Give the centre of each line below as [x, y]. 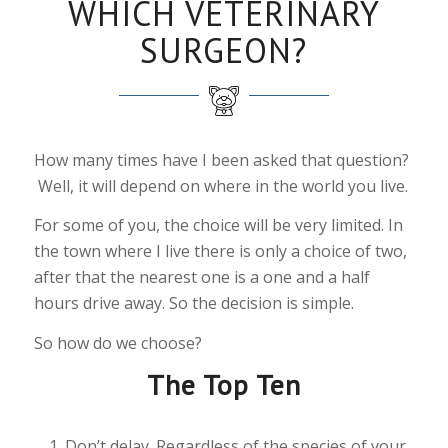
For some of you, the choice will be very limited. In [218, 225]
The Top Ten [223, 384]
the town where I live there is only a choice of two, [220, 251]
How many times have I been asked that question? [221, 159]
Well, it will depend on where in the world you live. [220, 185]
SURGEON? [224, 49]
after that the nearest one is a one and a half [201, 277]
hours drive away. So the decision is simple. [193, 303]
